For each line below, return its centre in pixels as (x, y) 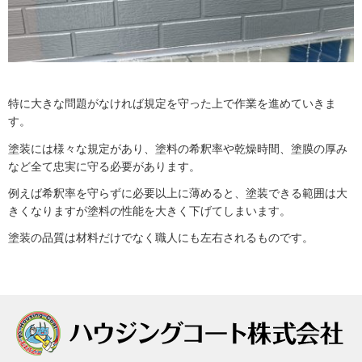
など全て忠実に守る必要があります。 (104, 166)
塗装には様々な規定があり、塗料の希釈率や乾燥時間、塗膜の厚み (178, 148)
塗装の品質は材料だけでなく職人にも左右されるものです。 (161, 237)
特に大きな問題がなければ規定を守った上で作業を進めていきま (172, 103)
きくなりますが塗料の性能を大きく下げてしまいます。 (149, 210)
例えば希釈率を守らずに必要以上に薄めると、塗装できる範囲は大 (178, 192)
